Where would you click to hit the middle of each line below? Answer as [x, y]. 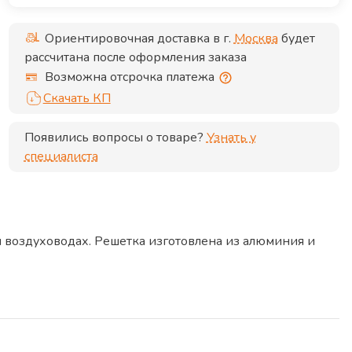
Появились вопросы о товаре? [114, 137]
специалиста [61, 156]
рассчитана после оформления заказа [135, 57]
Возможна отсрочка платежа [129, 77]
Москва [256, 38]
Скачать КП [77, 98]
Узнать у [231, 137]
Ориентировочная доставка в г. [139, 38]
